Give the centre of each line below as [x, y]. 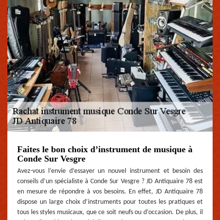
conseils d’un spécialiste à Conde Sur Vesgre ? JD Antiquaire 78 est [110, 182]
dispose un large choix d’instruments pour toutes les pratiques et [110, 202]
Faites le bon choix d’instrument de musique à [105, 150]
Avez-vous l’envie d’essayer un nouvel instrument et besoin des [110, 171]
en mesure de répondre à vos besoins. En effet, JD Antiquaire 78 [110, 192]
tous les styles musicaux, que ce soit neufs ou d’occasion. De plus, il [110, 213]
